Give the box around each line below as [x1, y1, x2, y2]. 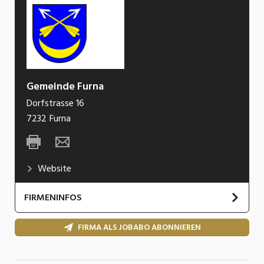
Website [38, 160, 71, 176]
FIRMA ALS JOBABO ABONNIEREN [77, 220, 201, 235]
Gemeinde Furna [27, 77, 104, 95]
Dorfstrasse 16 [27, 95, 84, 111]
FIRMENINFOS [24, 189, 82, 205]
